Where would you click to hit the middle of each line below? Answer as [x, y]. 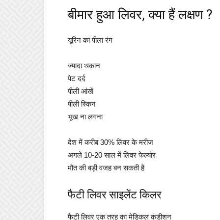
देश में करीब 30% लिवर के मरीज [110, 142]
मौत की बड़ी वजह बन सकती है [106, 168]
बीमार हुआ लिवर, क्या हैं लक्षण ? [140, 15]
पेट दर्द [77, 78]
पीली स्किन [82, 104]
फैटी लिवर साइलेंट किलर [115, 195]
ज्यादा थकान [84, 66]
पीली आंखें [81, 91]
